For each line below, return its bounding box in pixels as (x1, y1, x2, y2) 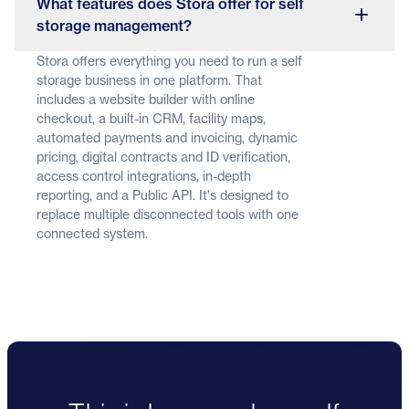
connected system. (37, 225, 148, 242)
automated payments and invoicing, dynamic (37, 130, 298, 146)
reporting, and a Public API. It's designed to (37, 187, 288, 204)
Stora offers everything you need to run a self (37, 53, 302, 69)
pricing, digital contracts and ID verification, (37, 149, 290, 165)
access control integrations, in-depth (37, 168, 251, 184)
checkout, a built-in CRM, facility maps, (37, 110, 266, 127)
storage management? (37, 16, 192, 36)
